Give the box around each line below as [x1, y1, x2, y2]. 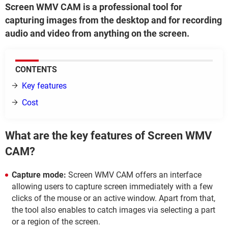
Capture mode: [12, 169, 68, 180]
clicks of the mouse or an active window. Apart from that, [12, 193, 215, 203]
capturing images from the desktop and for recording [5, 15, 222, 25]
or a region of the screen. [12, 216, 100, 226]
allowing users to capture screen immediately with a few [12, 181, 213, 191]
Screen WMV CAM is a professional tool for [5, 2, 182, 12]
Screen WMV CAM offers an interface [68, 169, 202, 180]
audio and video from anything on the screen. [5, 28, 189, 39]
